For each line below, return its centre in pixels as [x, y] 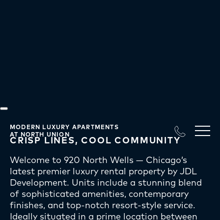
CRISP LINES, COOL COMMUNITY [95, 140]
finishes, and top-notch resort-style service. [103, 205]
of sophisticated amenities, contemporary [99, 193]
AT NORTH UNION [40, 135]
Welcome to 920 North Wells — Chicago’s [98, 160]
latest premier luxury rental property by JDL [103, 171]
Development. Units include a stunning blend [106, 182]
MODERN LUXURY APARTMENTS [64, 127]
